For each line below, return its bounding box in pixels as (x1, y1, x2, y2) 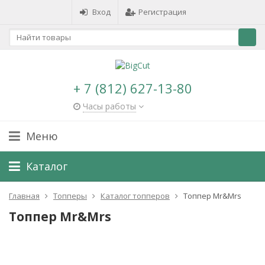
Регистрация (138, 7, 186, 17)
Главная (9, 190, 40, 201)
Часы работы (82, 100, 136, 112)
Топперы (53, 190, 87, 201)
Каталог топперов (101, 190, 170, 201)
